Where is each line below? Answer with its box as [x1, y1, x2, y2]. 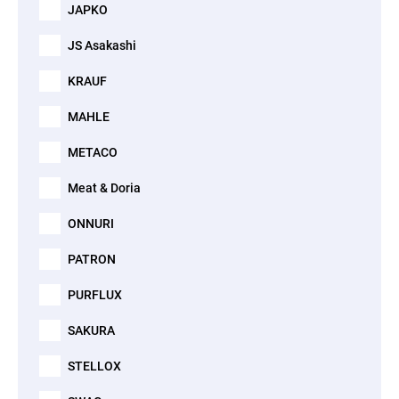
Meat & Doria [68, 181, 141, 195]
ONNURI [68, 216, 114, 231]
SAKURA [68, 323, 115, 338]
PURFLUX [68, 288, 122, 302]
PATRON [68, 252, 116, 266]
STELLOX [68, 359, 121, 373]
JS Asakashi [68, 38, 136, 53]
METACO [68, 145, 118, 159]
